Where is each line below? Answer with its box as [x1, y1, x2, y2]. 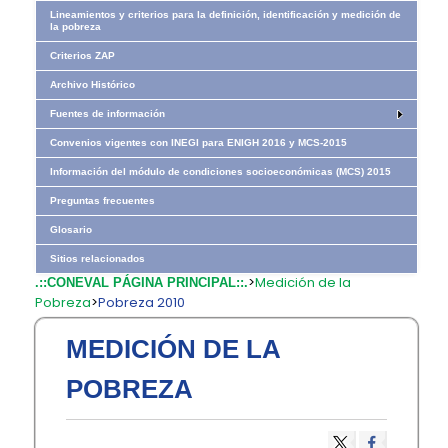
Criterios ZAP [50, 50, 116, 61]
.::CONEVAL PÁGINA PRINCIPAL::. [35, 275, 249, 290]
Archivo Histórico [50, 79, 136, 90]
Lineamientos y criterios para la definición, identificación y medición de [50, 9, 402, 20]
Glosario [50, 224, 93, 235]
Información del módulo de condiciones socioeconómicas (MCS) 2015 [50, 166, 392, 177]
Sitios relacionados [50, 253, 146, 264]
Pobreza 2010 [98, 293, 186, 312]
